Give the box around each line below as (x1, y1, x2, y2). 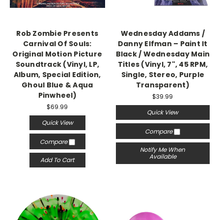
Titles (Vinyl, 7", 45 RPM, (117, 59, 208, 69)
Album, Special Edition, (13, 70, 101, 80)
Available (149, 152, 176, 161)
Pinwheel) (38, 90, 77, 100)
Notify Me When (140, 145, 186, 154)
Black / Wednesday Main (115, 49, 210, 59)
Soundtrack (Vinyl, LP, (15, 59, 99, 69)
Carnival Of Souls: (23, 39, 92, 49)
